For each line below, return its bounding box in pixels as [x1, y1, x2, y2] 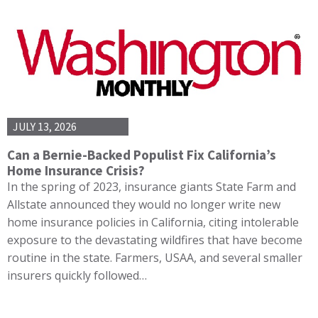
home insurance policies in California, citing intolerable [7, 214, 299, 230]
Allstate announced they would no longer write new [7, 196, 280, 212]
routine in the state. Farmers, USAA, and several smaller [7, 249, 302, 265]
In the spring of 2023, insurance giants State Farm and [7, 178, 296, 194]
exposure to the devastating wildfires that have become [7, 231, 302, 248]
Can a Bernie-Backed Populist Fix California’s [7, 146, 276, 163]
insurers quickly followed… [7, 267, 147, 283]
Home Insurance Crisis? [7, 161, 145, 179]
